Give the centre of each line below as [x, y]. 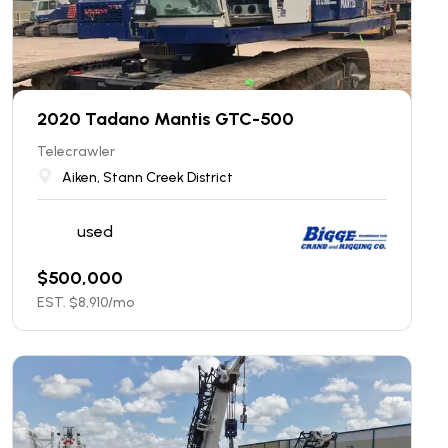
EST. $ [57, 302]
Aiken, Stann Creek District [147, 177]
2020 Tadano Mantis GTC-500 [165, 119]
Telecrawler [76, 151]
